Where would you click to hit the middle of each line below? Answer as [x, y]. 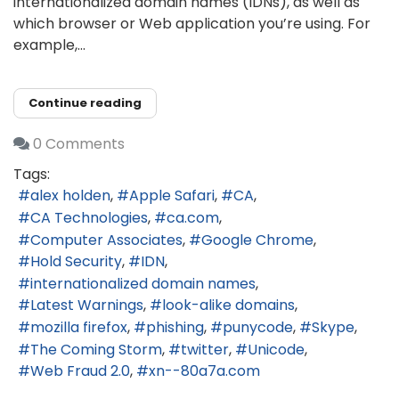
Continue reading [85, 103]
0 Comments [79, 143]
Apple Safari [172, 196]
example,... [49, 45]
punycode [258, 327]
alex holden [70, 196]
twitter [205, 349]
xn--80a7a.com [204, 371]
